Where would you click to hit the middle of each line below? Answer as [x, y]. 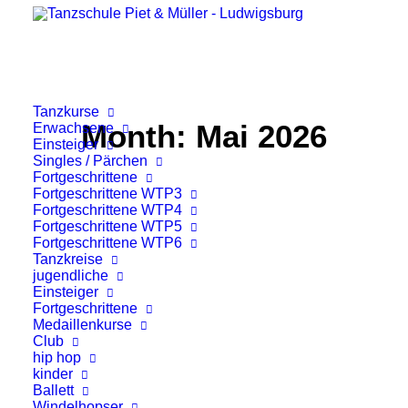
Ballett [53, 390]
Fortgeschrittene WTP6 [107, 243]
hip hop [57, 357]
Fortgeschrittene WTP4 [107, 210]
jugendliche [71, 275]
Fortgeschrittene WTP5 [107, 226]
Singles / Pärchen [90, 161]
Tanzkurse [66, 112]
